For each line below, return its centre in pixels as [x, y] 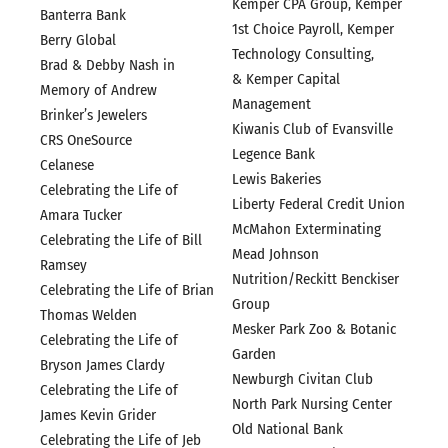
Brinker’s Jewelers [93, 114]
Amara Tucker [81, 214]
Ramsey [63, 264]
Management [271, 104]
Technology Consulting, [302, 54]
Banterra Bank [83, 14]
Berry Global [78, 39]
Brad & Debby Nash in [107, 64]
